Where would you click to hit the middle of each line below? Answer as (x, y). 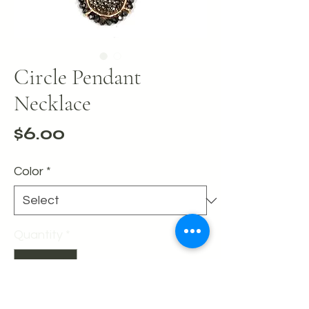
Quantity (38, 235)
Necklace (52, 103)
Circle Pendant (78, 77)
